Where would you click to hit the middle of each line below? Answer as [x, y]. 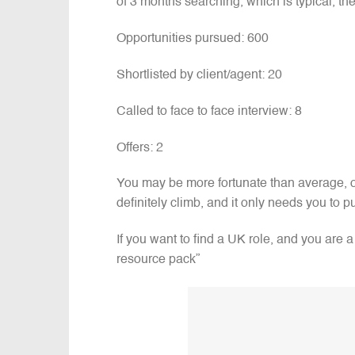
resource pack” [158, 260]
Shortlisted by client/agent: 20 [199, 75]
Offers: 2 [140, 148]
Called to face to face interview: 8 [209, 111]
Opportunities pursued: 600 [193, 39]
